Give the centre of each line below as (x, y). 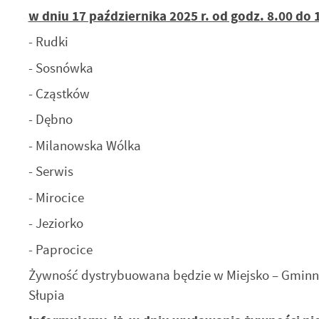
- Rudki (48, 42)
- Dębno (50, 120)
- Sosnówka (61, 68)
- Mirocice (56, 197)
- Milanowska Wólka (84, 145)
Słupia (46, 295)
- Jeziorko (56, 224)
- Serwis (51, 172)
